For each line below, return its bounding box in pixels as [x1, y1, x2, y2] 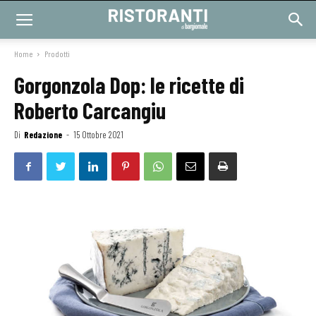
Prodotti [44, 49, 70, 59]
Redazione [24, 129, 62, 140]
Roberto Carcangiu [14, 97, 166, 123]
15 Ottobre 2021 [73, 129, 123, 140]
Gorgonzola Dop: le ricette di [14, 71, 244, 98]
